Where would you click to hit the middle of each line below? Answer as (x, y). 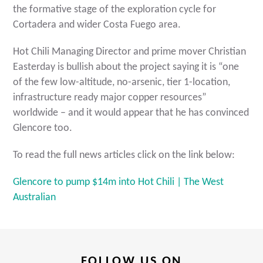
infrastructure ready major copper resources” (110, 98)
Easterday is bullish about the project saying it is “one (126, 68)
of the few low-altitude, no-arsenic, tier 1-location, (122, 83)
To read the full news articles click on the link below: (124, 156)
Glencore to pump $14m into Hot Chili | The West (119, 183)
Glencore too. (43, 129)
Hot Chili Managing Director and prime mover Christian (130, 52)
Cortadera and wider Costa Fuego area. (97, 25)
